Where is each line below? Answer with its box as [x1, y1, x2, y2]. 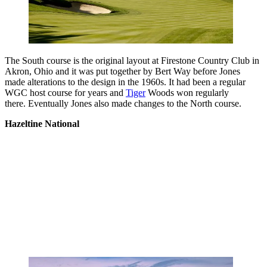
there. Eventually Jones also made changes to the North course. [5, 98, 241, 108]
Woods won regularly [145, 87, 229, 98]
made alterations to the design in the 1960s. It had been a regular [5, 76, 246, 87]
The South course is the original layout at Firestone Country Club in [5, 55, 259, 66]
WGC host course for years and [5, 87, 126, 98]
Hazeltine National [5, 118, 79, 129]
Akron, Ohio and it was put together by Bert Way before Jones [5, 66, 240, 76]
